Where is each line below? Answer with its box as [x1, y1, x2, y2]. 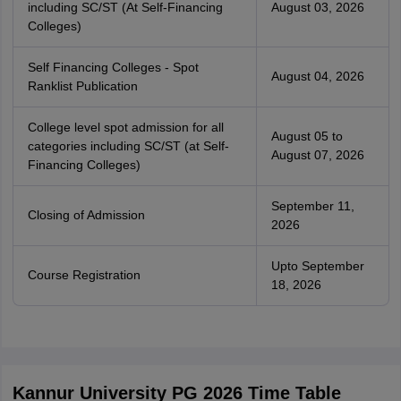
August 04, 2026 [270, 69, 364, 83]
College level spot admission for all [27, 120, 224, 134]
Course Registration [27, 268, 141, 282]
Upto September [270, 259, 364, 273]
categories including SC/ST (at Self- [27, 139, 229, 153]
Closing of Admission [27, 208, 145, 222]
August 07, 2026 [270, 148, 364, 162]
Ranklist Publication [27, 79, 138, 93]
